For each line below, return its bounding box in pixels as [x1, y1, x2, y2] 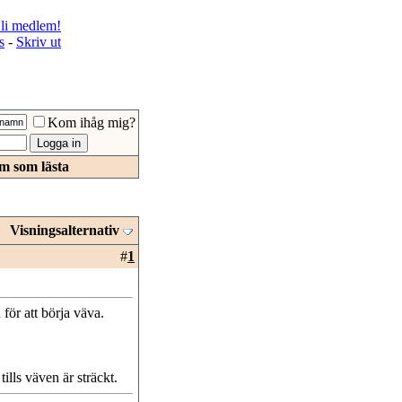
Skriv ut [16, 34, 61, 49]
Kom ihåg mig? [48, 115, 135, 130]
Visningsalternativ [10, 223, 119, 238]
